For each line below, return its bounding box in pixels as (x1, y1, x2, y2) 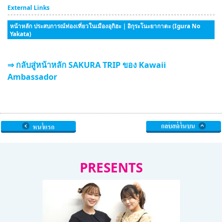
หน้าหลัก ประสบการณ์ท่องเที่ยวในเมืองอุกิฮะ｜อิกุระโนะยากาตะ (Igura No (10, 21, 200, 30)
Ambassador (7, 71, 57, 82)
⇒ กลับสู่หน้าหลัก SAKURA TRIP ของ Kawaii (7, 59, 166, 70)
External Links (7, 3, 50, 12)
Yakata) (10, 29, 31, 38)
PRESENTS (79, 158, 143, 176)
